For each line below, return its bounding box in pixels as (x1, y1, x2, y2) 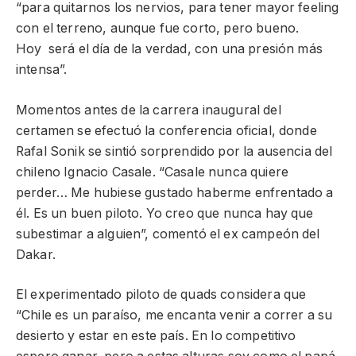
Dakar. (16, 246, 56, 262)
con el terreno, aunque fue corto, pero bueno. (16, 21, 300, 37)
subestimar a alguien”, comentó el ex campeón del (16, 226, 320, 242)
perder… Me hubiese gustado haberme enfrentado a (16, 184, 334, 200)
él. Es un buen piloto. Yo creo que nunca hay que (16, 205, 314, 221)
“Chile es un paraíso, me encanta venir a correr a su (16, 308, 333, 323)
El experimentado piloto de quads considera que (16, 287, 307, 303)
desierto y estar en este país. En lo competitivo (16, 328, 296, 344)
